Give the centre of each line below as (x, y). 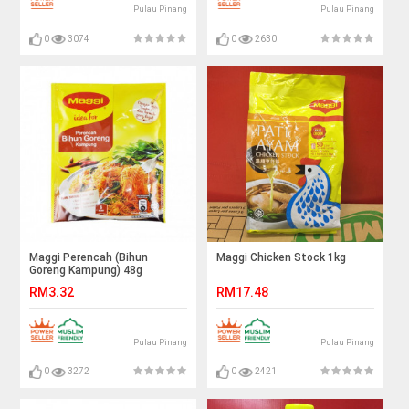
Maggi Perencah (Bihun (89, 257)
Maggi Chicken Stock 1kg (282, 257)
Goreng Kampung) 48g (86, 270)
